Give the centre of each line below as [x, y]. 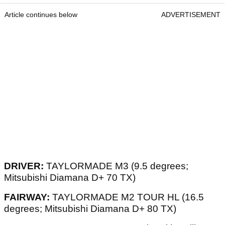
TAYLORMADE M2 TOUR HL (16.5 [127, 197]
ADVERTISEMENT [191, 15]
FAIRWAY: [27, 197]
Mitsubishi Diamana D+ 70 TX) [70, 178]
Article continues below [41, 15]
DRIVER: [24, 166]
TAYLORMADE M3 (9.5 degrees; [116, 166]
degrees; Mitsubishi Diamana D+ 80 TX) [90, 209]
